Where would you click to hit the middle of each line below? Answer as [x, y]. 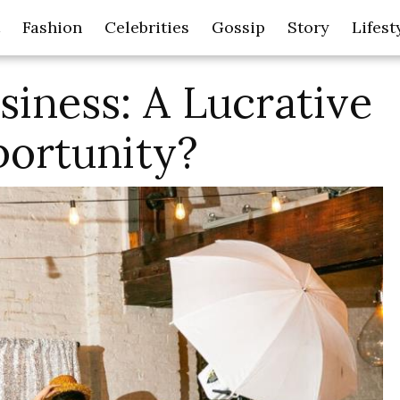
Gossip [238, 27]
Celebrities [147, 27]
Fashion [52, 27]
